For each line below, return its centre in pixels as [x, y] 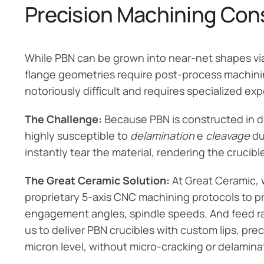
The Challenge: [63, 119]
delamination [163, 136]
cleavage [228, 136]
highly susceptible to [77, 136]
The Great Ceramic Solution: [97, 181]
